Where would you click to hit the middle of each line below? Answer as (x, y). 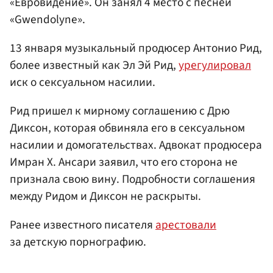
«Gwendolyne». (48, 19)
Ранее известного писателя (83, 225)
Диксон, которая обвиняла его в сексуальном (127, 128)
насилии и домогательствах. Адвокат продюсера (136, 145)
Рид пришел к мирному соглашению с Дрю (120, 111)
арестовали (186, 225)
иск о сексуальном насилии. (83, 82)
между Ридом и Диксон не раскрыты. (105, 196)
